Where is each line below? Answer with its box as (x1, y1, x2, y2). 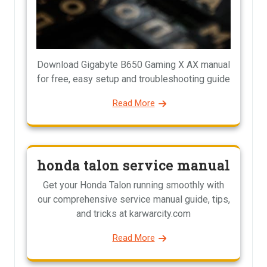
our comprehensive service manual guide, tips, (37, 194, 230, 206)
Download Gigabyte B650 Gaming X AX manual (37, 59, 230, 71)
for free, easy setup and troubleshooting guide (37, 73, 230, 85)
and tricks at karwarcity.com (76, 208, 191, 220)
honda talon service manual (37, 157, 230, 175)
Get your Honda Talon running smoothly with (43, 179, 224, 191)
